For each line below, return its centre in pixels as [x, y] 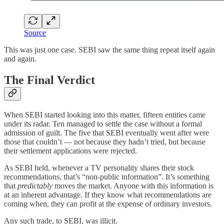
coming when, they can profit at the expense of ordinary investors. [108, 204]
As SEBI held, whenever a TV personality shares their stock [99, 168]
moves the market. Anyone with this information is [134, 186]
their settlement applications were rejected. [70, 151]
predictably [36, 186]
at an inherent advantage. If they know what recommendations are [108, 195]
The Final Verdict [49, 80]
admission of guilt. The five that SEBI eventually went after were [106, 133]
